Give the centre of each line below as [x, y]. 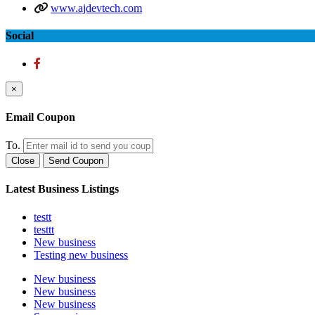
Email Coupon [40, 117]
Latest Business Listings [62, 189]
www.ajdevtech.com [96, 8]
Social [20, 36]
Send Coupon [76, 161]
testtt [44, 229]
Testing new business [81, 255]
